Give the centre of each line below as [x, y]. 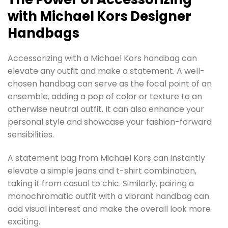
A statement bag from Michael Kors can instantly [106, 158]
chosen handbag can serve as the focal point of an [110, 84]
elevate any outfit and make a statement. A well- [106, 71]
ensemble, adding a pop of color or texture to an [105, 97]
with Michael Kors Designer [99, 16]
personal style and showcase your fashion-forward [110, 122]
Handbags [44, 33]
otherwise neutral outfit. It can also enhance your [106, 109]
